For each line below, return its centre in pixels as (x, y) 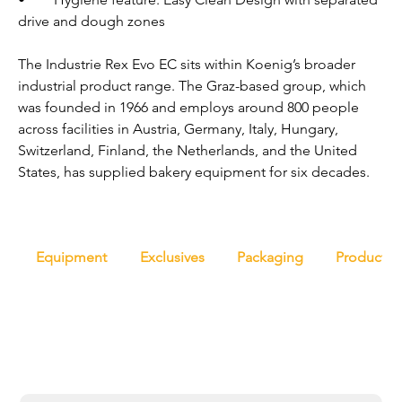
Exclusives (172, 258)
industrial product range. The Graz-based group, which (194, 86)
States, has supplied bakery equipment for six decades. (194, 172)
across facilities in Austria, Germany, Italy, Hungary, (180, 129)
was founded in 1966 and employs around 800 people (191, 108)
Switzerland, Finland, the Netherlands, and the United (190, 151)
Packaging (270, 258)
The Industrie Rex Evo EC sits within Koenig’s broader (189, 65)
